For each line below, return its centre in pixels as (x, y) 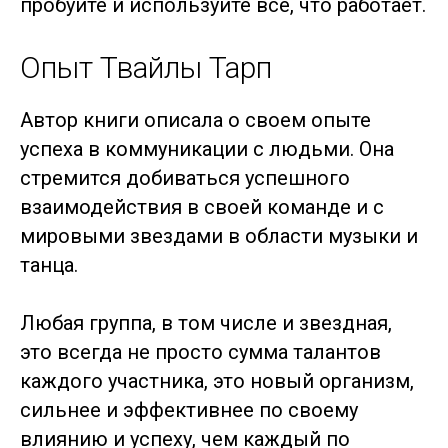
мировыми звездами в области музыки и (219, 236)
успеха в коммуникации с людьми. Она (207, 149)
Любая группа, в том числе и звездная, (206, 323)
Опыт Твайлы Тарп (146, 67)
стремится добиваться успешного (185, 178)
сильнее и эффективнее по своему (189, 410)
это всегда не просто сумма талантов (200, 352)
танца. (49, 265)
